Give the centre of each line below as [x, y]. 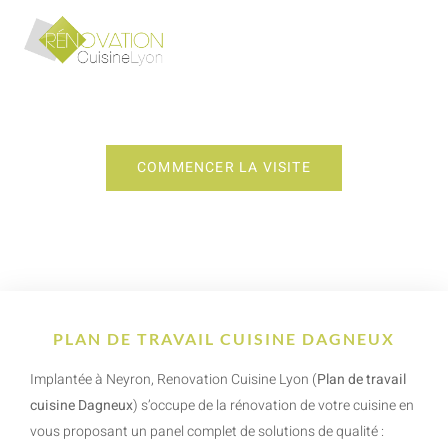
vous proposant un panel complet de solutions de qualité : [207, 431]
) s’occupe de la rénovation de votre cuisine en [273, 405]
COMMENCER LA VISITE [224, 167]
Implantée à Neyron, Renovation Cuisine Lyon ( [173, 379]
